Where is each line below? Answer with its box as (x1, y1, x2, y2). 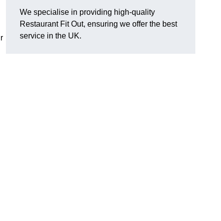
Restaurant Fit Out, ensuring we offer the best (20, 20, 177, 29)
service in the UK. (20, 32, 81, 40)
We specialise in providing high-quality (20, 8, 155, 17)
